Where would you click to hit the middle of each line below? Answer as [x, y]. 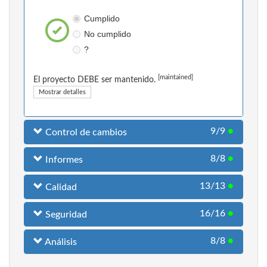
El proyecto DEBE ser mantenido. [96, 80]
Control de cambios [85, 133]
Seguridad [65, 215]
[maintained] [176, 78]
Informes [63, 160]
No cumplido [107, 34]
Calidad [60, 187]
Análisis [60, 242]
